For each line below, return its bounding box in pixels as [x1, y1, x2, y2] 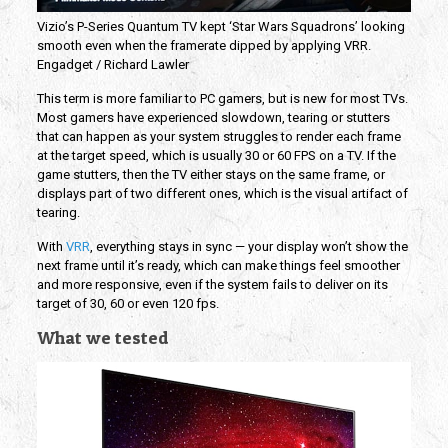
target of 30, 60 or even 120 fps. [36, 296, 219, 312]
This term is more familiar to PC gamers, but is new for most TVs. [36, 91, 408, 107]
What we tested [36, 327, 169, 349]
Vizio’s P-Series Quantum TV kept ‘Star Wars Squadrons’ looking [36, 19, 405, 35]
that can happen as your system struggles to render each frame [36, 129, 401, 145]
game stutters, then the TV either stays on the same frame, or [36, 167, 385, 183]
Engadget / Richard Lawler [36, 57, 189, 73]
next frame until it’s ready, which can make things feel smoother [36, 258, 400, 274]
